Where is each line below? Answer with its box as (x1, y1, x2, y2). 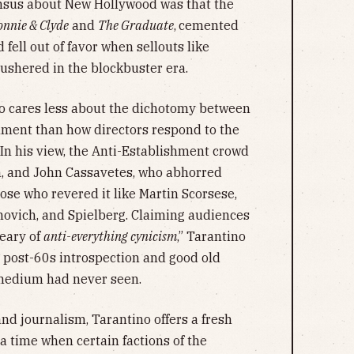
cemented (179, 17, 239, 33)
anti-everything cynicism (43, 228, 177, 244)
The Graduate (98, 17, 174, 33)
